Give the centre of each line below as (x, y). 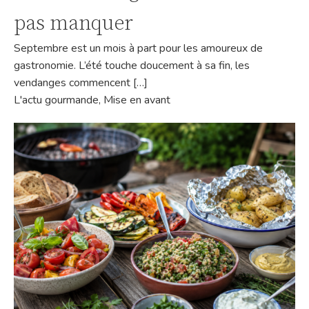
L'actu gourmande (56, 100)
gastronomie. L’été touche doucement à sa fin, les (132, 65)
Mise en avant (137, 100)
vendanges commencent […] (81, 82)
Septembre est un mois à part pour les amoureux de (138, 48)
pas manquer (73, 23)
